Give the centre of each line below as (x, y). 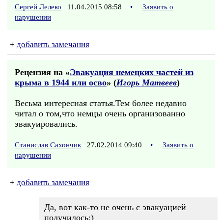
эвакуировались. (46, 124)
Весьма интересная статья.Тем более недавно (101, 103)
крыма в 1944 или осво (61, 82)
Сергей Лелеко (38, 7)
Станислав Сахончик (48, 145)
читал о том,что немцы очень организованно (100, 113)
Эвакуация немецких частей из (132, 72)
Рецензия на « (42, 72)
